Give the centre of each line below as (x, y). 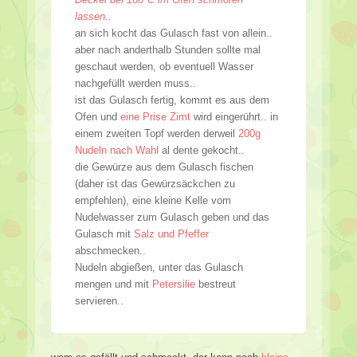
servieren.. (99, 300)
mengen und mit (114, 284)
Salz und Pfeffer (170, 233)
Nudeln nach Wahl (117, 150)
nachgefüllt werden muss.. (135, 83)
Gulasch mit (103, 233)
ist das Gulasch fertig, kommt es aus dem (172, 100)
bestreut (216, 284)
